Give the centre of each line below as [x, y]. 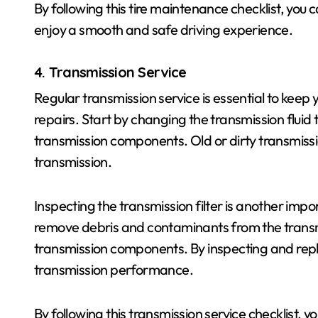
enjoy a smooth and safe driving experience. [164, 29]
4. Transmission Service [110, 72]
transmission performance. [114, 269]
